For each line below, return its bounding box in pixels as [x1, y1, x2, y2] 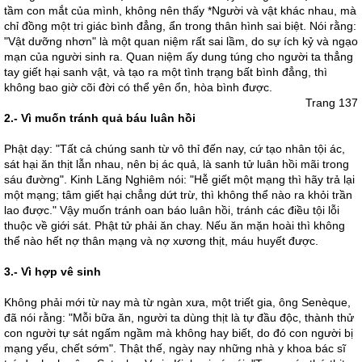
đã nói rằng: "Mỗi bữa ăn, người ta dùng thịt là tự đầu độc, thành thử [4, 311, 354, 324]
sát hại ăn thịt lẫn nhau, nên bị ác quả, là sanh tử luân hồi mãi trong [4, 158, 349, 170]
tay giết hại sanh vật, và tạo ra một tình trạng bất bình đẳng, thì [4, 65, 327, 78]
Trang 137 [305, 96, 358, 109]
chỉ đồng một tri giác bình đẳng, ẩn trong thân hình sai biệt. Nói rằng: [4, 19, 356, 32]
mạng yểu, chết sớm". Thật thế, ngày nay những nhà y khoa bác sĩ [4, 342, 346, 355]
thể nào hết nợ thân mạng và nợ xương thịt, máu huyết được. [4, 234, 318, 247]
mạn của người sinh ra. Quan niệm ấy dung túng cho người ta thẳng [4, 50, 353, 63]
